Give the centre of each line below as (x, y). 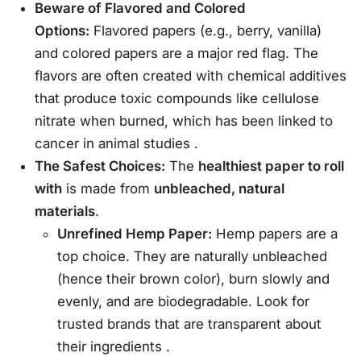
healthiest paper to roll (272, 166)
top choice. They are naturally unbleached (193, 256)
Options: (62, 30)
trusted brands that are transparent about (190, 324)
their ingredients (112, 346)
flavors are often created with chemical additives (191, 75)
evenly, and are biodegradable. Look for (184, 301)
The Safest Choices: (100, 166)
